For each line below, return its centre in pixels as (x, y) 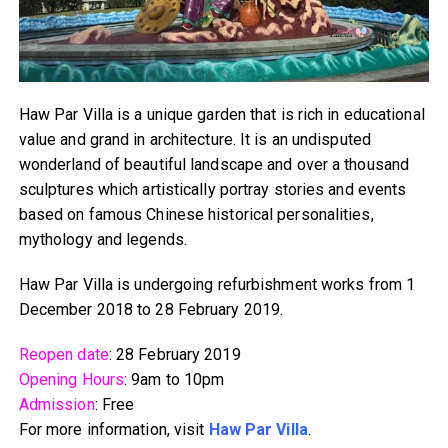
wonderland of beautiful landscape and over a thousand (214, 165)
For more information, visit (113, 430)
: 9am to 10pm (174, 380)
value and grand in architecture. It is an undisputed (194, 140)
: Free (114, 405)
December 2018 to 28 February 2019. (151, 310)
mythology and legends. (102, 240)
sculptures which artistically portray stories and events (212, 190)
